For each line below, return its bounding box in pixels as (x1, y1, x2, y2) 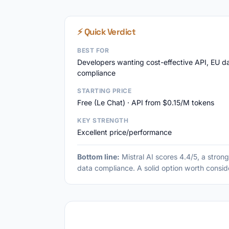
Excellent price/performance (77, 128, 172, 136)
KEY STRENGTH (77, 117, 128, 124)
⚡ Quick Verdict (77, 26, 136, 37)
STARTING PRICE (77, 87, 131, 95)
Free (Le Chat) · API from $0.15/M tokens (77, 98, 214, 107)
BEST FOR (77, 47, 109, 54)
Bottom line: (77, 152, 120, 161)
